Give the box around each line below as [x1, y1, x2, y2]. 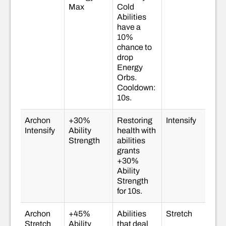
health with [117, 126, 156, 135]
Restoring [117, 116, 152, 125]
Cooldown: [117, 83, 156, 92]
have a [117, 23, 141, 32]
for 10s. [117, 187, 142, 196]
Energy [117, 63, 143, 72]
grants [117, 146, 140, 155]
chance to [117, 43, 152, 52]
